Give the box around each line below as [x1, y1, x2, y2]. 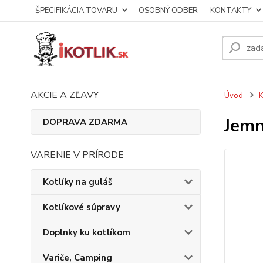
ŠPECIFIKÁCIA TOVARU [35, 5, 117, 16]
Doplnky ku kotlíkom [43, 227, 130, 238]
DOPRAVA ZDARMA [43, 116, 127, 128]
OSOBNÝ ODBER [139, 5, 198, 16]
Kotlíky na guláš [43, 176, 112, 188]
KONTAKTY [210, 5, 251, 16]
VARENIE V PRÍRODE [31, 149, 124, 161]
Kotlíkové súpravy [43, 201, 120, 213]
